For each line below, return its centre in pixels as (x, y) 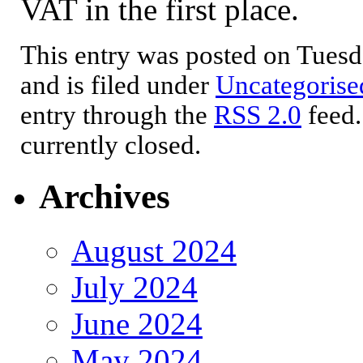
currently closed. (111, 145)
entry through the (117, 115)
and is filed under (118, 85)
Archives (105, 196)
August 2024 (154, 250)
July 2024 (135, 287)
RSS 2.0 (258, 115)
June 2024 (137, 323)
